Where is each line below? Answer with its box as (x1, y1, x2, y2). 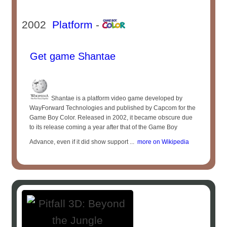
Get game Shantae (27, 51, 116, 62)
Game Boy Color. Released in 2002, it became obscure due (29, 114, 193, 121)
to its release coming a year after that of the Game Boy (29, 124, 178, 131)
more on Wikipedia (134, 138, 190, 145)
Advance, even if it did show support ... (29, 138, 135, 145)
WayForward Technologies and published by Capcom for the (29, 104, 196, 111)
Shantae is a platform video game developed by (50, 95, 183, 102)
